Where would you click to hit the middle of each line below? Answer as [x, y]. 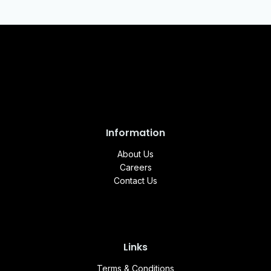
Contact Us [135, 180]
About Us [135, 154]
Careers [135, 167]
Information [135, 132]
